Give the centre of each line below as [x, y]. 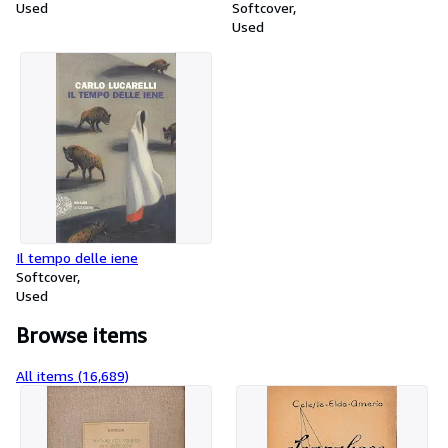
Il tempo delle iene [77, 257]
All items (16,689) [72, 375]
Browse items [81, 335]
